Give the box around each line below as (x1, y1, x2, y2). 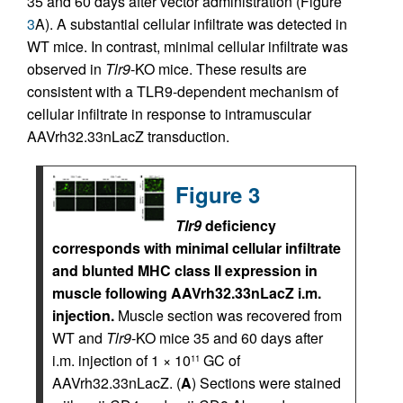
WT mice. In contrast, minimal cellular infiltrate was (27, 36, 348, 57)
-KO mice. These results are (130, 58, 307, 79)
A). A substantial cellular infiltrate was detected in (35, 13, 347, 34)
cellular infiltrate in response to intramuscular (27, 103, 311, 124)
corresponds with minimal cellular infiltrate (52, 237, 341, 258)
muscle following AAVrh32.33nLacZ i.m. (52, 282, 321, 303)
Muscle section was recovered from (118, 305, 342, 326)
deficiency (201, 215, 276, 236)
